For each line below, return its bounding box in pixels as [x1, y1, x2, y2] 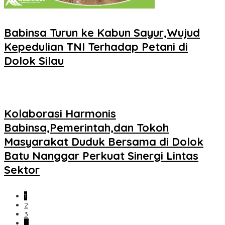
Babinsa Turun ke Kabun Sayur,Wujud [4, 25, 200, 40]
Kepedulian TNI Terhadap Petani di [4, 39, 188, 54]
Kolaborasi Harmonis [4, 106, 116, 121]
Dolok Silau [4, 53, 64, 68]
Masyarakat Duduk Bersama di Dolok [4, 135, 203, 149]
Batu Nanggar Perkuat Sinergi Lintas [4, 149, 198, 163]
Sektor [4, 163, 40, 177]
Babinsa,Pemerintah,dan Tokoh [4, 121, 169, 135]
